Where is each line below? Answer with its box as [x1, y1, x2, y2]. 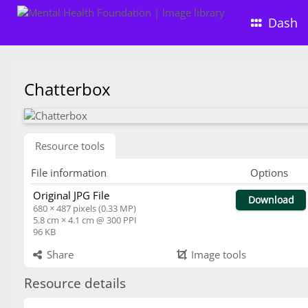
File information [31, 166, 107, 179]
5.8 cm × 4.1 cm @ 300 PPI [33, 214, 137, 226]
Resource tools [35, 139, 104, 153]
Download [247, 193, 294, 207]
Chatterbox [24, 78, 119, 100]
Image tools [188, 247, 246, 261]
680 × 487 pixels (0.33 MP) [33, 202, 137, 214]
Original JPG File [33, 188, 110, 202]
